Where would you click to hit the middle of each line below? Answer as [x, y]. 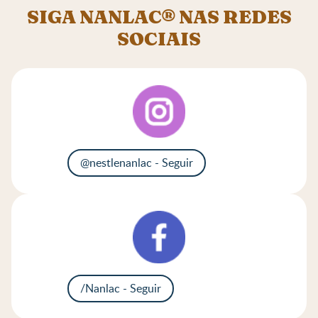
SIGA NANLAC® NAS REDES [159, 18]
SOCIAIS [159, 40]
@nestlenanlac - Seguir [137, 163]
